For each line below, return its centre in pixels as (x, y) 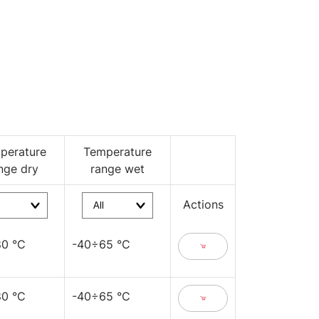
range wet (117, 169)
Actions (203, 204)
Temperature (117, 152)
